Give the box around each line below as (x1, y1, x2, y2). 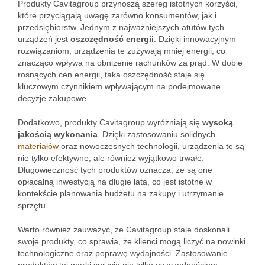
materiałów (18, 141, 59, 151)
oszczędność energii (70, 34, 154, 44)
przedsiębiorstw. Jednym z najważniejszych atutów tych (18, 22, 224, 32)
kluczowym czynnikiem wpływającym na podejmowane (18, 82, 221, 91)
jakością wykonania (18, 130, 98, 139)
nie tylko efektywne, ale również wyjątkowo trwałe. (18, 153, 204, 163)
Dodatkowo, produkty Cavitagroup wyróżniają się (18, 118, 202, 127)
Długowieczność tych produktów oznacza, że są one (18, 165, 212, 174)
